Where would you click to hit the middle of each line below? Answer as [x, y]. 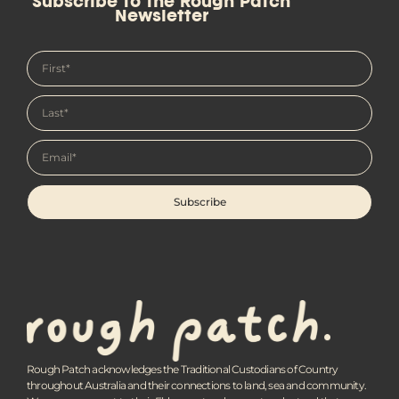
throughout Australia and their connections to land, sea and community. [197, 386]
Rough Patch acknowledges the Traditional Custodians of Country [183, 370]
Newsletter [161, 17]
